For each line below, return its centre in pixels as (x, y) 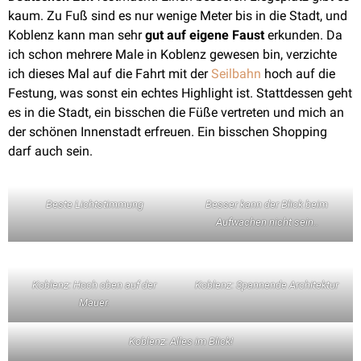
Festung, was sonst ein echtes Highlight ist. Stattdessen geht (180, 93)
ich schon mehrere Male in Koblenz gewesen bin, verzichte (172, 54)
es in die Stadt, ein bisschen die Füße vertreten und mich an (176, 112)
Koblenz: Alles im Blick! (180, 341)
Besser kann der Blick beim (267, 204)
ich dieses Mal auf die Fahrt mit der (110, 74)
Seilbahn (236, 74)
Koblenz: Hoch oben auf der (94, 285)
